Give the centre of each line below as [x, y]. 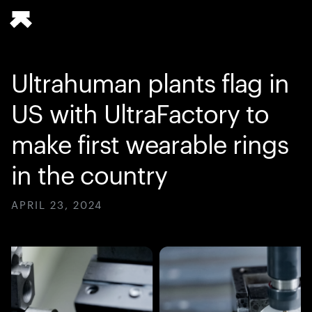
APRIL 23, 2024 [57, 206]
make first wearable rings [150, 146]
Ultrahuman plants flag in [150, 85]
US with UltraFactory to [140, 116]
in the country [89, 177]
